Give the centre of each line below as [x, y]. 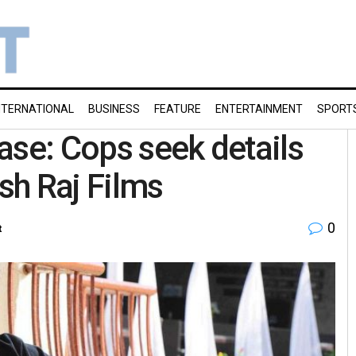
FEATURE [178, 109]
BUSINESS [114, 109]
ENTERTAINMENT [259, 109]
